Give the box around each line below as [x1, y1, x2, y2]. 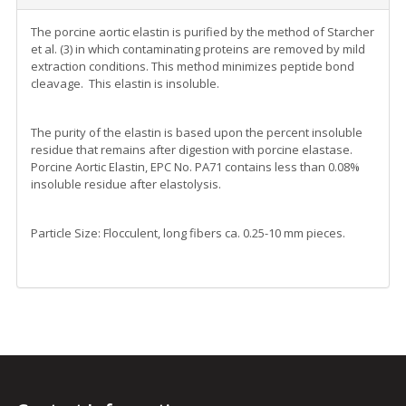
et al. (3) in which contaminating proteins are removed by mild [31, 40, 365, 57]
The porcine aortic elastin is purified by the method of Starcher [31, 23, 374, 40]
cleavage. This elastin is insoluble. [31, 74, 219, 92]
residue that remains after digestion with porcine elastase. [31, 140, 353, 158]
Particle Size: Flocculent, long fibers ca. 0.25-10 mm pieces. [31, 224, 345, 241]
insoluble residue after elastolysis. [31, 175, 221, 192]
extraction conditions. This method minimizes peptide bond [31, 57, 354, 74]
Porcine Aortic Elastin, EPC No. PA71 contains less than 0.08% [31, 158, 360, 175]
